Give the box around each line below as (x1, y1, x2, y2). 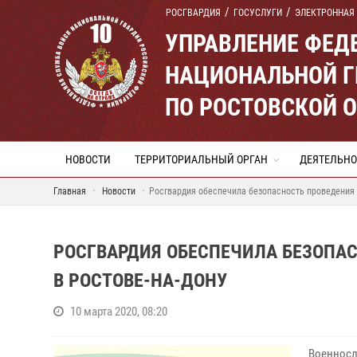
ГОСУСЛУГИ (233, 7, 282, 18)
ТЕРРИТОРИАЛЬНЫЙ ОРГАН (135, 153, 268, 166)
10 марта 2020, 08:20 (70, 304, 167, 319)
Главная (53, 186, 86, 197)
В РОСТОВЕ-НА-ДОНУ (53, 269, 227, 292)
